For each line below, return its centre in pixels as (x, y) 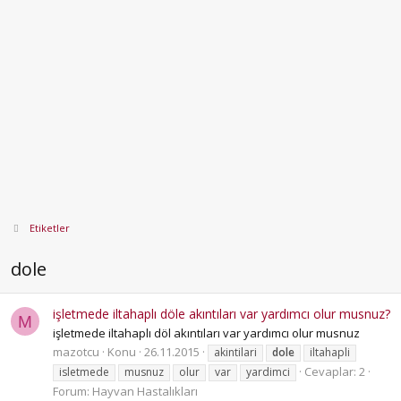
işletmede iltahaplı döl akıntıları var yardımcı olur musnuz (206, 333)
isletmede (84, 372)
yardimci (268, 372)
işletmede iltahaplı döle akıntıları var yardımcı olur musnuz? (222, 313)
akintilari (235, 353)
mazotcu (76, 352)
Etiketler (49, 228)
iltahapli (330, 353)
